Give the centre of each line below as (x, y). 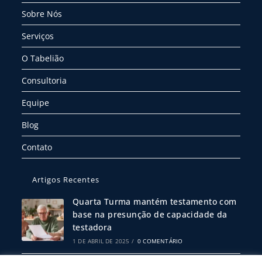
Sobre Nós (42, 14)
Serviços (38, 36)
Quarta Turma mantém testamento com (154, 202)
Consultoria (44, 81)
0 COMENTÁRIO (160, 241)
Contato (37, 147)
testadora (92, 227)
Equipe (36, 103)
